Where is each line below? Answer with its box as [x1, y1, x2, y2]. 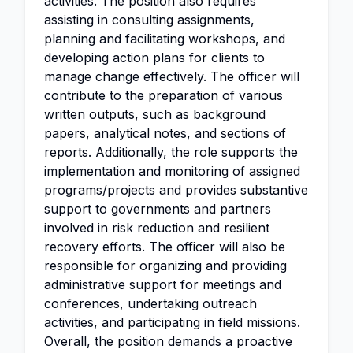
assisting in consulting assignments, [44, 12, 255, 28]
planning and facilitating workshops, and [44, 31, 285, 46]
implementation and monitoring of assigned [44, 163, 300, 179]
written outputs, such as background [44, 106, 266, 122]
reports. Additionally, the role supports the [44, 144, 298, 160]
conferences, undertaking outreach [44, 295, 257, 311]
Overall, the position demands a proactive [44, 333, 292, 349]
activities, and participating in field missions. [44, 314, 300, 330]
